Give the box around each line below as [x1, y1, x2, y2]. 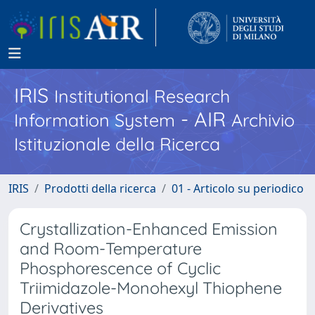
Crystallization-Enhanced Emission [20, 219, 278, 239]
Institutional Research [54, 85, 230, 107]
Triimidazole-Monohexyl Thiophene [20, 278, 282, 298]
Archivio [231, 109, 295, 131]
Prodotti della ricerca [44, 181, 156, 196]
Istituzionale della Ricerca [14, 133, 220, 155]
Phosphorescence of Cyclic [20, 258, 221, 278]
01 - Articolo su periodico [172, 181, 304, 196]
